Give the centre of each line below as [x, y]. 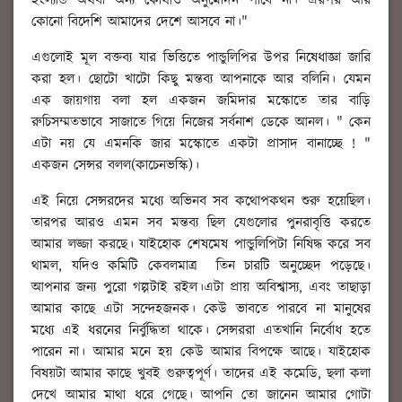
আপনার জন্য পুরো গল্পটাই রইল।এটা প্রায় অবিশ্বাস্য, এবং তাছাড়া [201, 288]
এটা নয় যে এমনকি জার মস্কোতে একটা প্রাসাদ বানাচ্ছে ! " [201, 144]
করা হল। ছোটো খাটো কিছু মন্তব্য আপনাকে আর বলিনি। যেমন [201, 80]
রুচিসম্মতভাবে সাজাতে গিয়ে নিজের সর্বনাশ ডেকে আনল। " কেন [201, 123]
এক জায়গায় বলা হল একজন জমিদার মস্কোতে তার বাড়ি [201, 101]
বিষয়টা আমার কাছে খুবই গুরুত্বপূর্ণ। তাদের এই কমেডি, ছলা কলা [201, 374]
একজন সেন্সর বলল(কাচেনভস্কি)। [115, 166]
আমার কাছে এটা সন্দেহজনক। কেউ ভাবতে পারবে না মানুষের [201, 310]
